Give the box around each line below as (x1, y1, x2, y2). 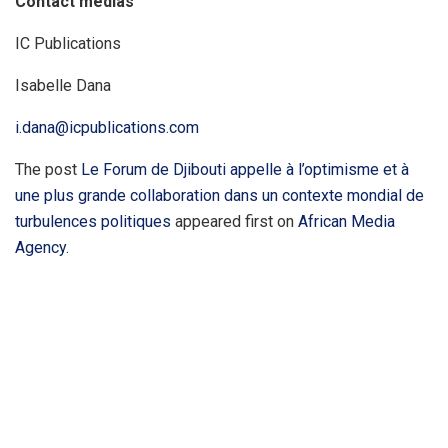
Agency (15, 238, 66, 258)
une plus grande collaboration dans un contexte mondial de (15, 186, 424, 206)
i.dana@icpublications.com (15, 118, 199, 138)
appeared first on (171, 212, 298, 232)
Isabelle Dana (15, 76, 115, 96)
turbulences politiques (15, 212, 171, 232)
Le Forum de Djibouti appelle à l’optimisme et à (81, 160, 409, 180)
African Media (298, 212, 395, 232)
